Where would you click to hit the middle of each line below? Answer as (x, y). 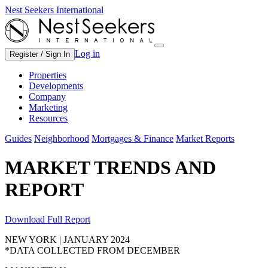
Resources (48, 118)
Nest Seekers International (54, 10)
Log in (87, 54)
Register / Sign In (40, 54)
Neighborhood (62, 138)
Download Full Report (48, 219)
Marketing (48, 107)
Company (47, 97)
